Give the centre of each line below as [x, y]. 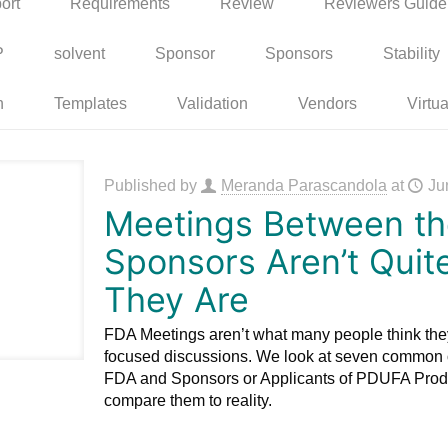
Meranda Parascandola [303, 185]
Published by [152, 185]
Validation [212, 103]
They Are [176, 299]
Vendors [327, 103]
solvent [79, 53]
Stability [411, 53]
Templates [90, 103]
